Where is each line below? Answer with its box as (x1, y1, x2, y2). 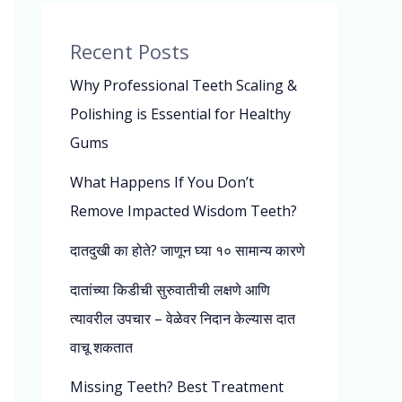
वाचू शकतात (70, 337, 133, 358)
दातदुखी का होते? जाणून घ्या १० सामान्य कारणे (70, 240, 309, 261)
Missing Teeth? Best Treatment (70, 377, 284, 398)
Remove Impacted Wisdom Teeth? (70, 201, 297, 222)
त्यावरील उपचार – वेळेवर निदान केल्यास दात (70, 309, 295, 329)
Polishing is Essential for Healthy (70, 104, 291, 125)
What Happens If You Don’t (70, 172, 254, 193)
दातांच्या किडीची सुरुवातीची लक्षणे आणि (70, 280, 270, 301)
